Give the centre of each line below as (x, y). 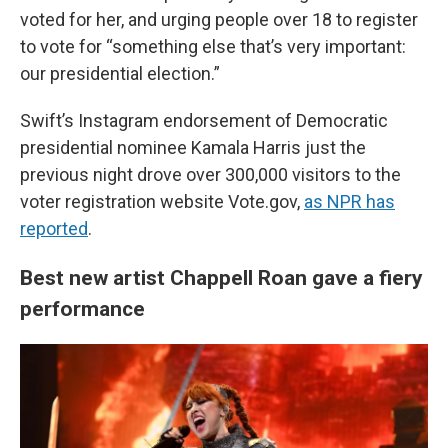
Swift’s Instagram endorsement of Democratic (204, 120)
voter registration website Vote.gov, (162, 201)
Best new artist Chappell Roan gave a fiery (221, 277)
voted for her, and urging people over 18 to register (219, 19)
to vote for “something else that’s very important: (213, 46)
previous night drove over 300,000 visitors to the (210, 174)
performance (82, 308)
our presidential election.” (120, 73)
